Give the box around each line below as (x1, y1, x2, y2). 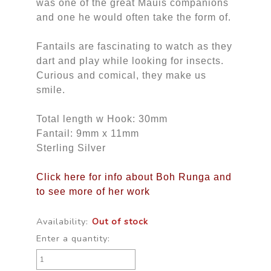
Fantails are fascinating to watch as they (36, 41, 232, 51)
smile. (36, 84, 65, 95)
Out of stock (91, 215, 148, 227)
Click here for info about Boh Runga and (36, 171, 232, 182)
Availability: (36, 215, 88, 227)
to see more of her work (36, 186, 150, 197)
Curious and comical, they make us (36, 70, 206, 80)
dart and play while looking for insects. (36, 55, 224, 66)
